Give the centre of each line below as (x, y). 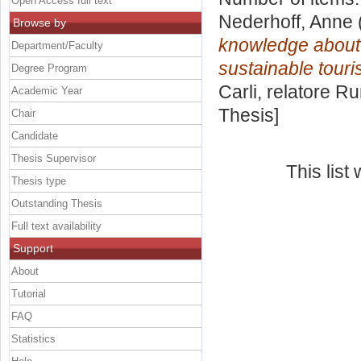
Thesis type (39, 180)
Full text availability (56, 226)
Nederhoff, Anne (286, 22)
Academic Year (47, 90)
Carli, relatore (277, 92)
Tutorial (29, 293)
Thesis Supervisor (54, 158)
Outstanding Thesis (57, 203)
